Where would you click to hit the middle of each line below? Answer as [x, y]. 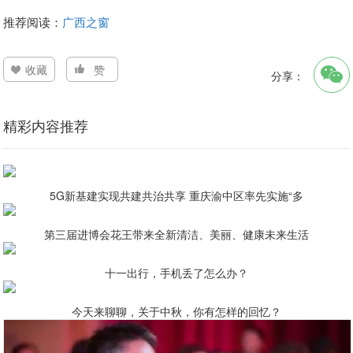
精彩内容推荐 [46, 125]
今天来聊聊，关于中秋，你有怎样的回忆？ [176, 311]
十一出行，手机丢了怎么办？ [176, 273]
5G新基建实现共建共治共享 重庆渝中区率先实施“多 [176, 195]
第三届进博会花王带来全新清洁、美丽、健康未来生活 [176, 234]
